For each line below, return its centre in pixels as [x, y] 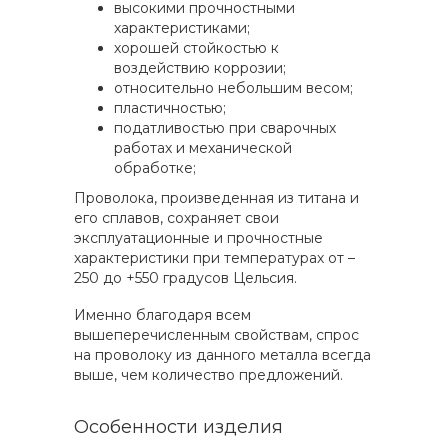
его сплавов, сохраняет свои [176, 218]
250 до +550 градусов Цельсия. [185, 278]
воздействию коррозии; [200, 68]
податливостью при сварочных [225, 128]
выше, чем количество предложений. [208, 375]
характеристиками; [182, 28]
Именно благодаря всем [162, 315]
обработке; [155, 168]
